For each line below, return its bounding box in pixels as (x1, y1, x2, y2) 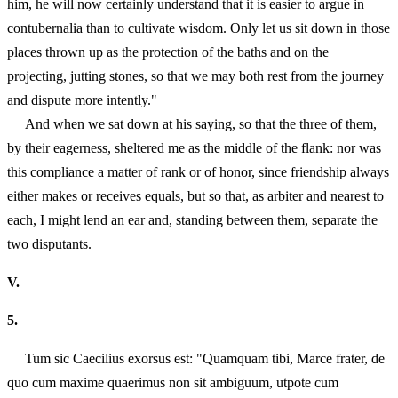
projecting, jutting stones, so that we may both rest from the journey (7, 68, 384, 84)
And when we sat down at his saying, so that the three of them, (7, 115, 377, 131)
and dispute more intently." (7, 92, 157, 107)
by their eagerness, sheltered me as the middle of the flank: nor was (7, 139, 381, 155)
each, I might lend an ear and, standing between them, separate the (7, 211, 378, 227)
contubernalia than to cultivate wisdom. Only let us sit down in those (7, 20, 390, 36)
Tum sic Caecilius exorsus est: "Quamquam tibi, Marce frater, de (7, 351, 385, 367)
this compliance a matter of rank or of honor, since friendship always (7, 163, 389, 179)
